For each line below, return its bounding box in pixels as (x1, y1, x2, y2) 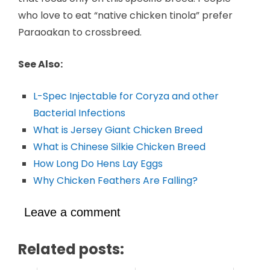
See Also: (18, 57, 63, 71)
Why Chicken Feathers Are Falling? (33, 173, 198, 187)
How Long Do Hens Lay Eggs (33, 156, 163, 171)
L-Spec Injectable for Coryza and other (33, 89, 219, 103)
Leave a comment (24, 205, 121, 219)
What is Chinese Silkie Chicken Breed (33, 139, 206, 154)
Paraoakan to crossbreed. (18, 25, 142, 39)
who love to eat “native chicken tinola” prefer (18, 8, 233, 22)
